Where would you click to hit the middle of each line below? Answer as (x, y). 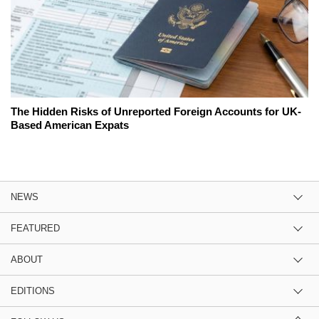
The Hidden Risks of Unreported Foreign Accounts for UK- (156, 111)
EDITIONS (33, 291)
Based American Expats (70, 125)
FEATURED (35, 228)
